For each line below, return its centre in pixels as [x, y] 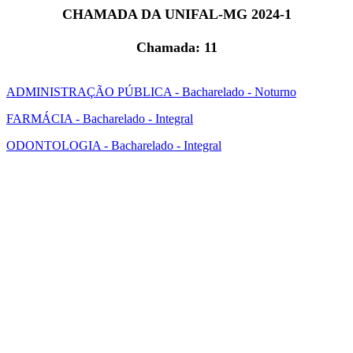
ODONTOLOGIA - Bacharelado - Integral [114, 145]
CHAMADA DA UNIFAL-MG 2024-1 [176, 14]
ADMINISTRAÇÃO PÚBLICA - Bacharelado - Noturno [151, 92]
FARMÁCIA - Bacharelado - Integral [100, 119]
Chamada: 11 [176, 47]
